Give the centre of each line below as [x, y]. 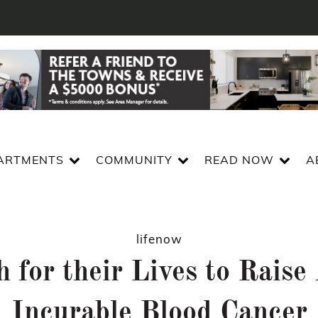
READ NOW [239, 160]
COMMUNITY [134, 160]
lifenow [159, 238]
